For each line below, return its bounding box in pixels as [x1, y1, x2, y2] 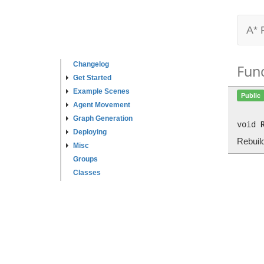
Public [240, 91, 260, 99]
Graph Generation [73, 114, 133, 123]
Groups [73, 155, 98, 163]
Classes [73, 169, 101, 177]
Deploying [73, 128, 107, 136]
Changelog [73, 60, 109, 68]
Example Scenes [73, 87, 130, 95]
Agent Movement [73, 101, 130, 109]
